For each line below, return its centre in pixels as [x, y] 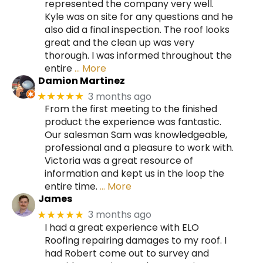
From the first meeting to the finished [131, 109]
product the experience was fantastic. [133, 122]
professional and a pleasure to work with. [139, 148]
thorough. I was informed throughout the [138, 55]
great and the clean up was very [119, 42]
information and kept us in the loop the [134, 174]
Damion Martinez [81, 80]
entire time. [71, 187]
